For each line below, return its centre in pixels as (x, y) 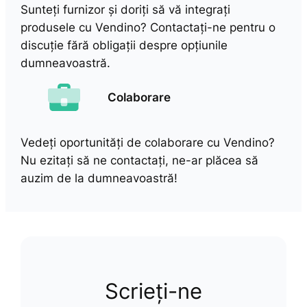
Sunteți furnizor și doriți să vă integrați (126, 10)
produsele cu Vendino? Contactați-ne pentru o (148, 28)
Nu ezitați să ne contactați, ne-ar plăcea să (140, 160)
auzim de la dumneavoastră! (99, 178)
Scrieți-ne (153, 291)
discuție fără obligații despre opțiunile (124, 46)
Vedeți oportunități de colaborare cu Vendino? (148, 142)
